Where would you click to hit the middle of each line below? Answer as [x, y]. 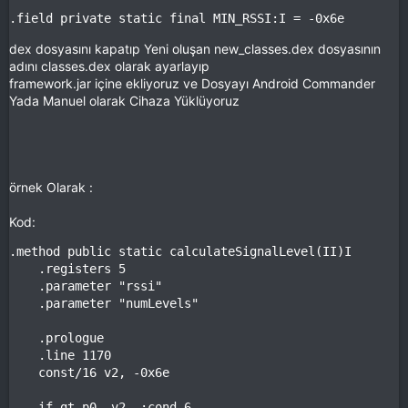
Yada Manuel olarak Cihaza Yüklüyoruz [124, 100]
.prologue [56, 337]
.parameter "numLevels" [104, 303]
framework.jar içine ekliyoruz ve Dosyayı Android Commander [192, 83]
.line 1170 [60, 355]
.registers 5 [67, 268]
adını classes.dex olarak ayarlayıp [109, 66]
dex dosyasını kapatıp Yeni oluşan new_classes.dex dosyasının [195, 48]
